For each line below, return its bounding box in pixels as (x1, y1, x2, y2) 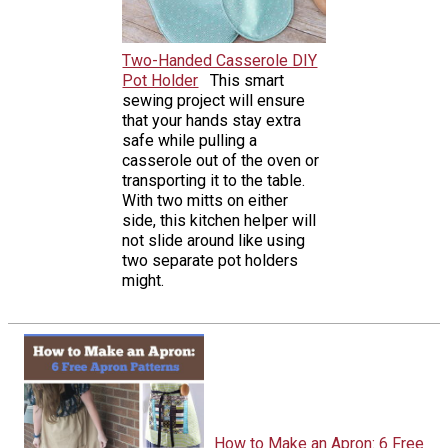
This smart (210, 70, 285, 90)
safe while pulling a (122, 130, 258, 150)
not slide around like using (122, 230, 306, 250)
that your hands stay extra (122, 110, 302, 130)
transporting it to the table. (122, 170, 306, 190)
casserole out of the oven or (122, 150, 320, 170)
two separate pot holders (122, 250, 299, 270)
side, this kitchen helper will (122, 210, 317, 230)
